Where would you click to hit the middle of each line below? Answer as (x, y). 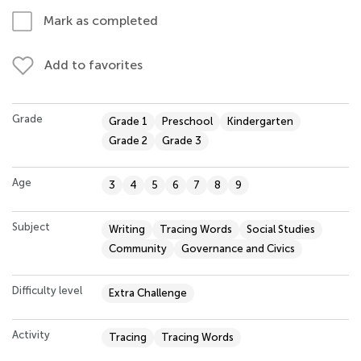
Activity (31, 334)
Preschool (187, 121)
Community (138, 248)
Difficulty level (47, 290)
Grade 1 (128, 121)
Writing (127, 229)
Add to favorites (93, 64)
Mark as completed (101, 20)
